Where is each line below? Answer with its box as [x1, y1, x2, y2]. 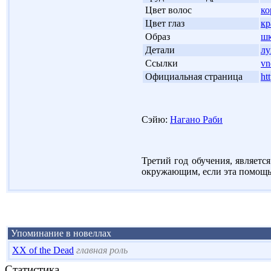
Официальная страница [145, 71, 243, 82]
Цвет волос [145, 4, 192, 15]
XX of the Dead [12, 244, 74, 255]
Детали [145, 44, 175, 55]
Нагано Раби [170, 114, 223, 125]
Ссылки [145, 57, 178, 68]
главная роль [76, 244, 128, 255]
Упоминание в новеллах [8, 227, 111, 238]
